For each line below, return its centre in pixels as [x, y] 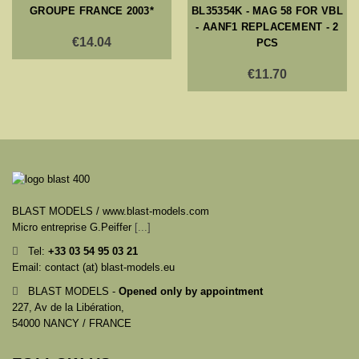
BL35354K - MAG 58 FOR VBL [267, 10]
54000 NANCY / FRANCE [72, 324]
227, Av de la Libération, [68, 308]
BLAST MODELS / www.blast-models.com [111, 212]
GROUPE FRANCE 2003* [92, 10]
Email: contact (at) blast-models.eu [93, 268]
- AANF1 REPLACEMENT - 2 [267, 26]
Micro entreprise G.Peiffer [73, 228]
